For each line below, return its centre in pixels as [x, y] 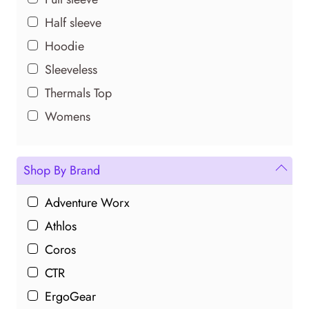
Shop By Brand [62, 170]
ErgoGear [70, 296]
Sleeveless [71, 69]
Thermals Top [78, 93]
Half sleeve [73, 22]
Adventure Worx [87, 202]
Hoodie [64, 46]
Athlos [61, 226]
